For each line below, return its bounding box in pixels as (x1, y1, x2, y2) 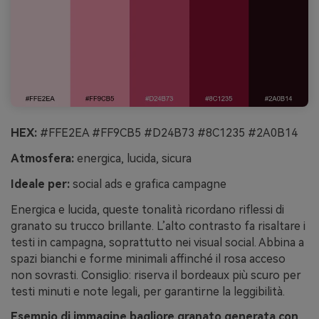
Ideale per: (11, 177, 70, 191)
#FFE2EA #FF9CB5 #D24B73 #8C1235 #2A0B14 (37, 126, 298, 140)
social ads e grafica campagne (70, 177, 226, 191)
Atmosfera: (11, 152, 74, 166)
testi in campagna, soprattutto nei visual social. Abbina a (11, 235, 304, 249)
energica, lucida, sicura (74, 152, 192, 166)
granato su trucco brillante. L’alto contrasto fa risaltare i (11, 219, 305, 233)
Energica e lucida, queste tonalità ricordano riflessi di (11, 202, 284, 216)
